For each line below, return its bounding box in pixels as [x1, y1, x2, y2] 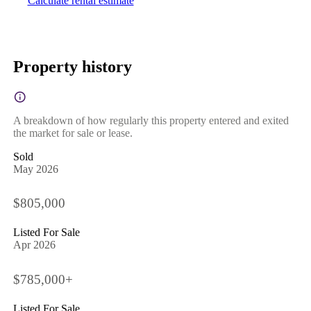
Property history [12, 57, 132, 76]
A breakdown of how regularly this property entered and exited [12, 114, 289, 126]
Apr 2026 [12, 239, 56, 251]
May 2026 [12, 162, 58, 175]
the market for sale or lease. [12, 126, 133, 139]
